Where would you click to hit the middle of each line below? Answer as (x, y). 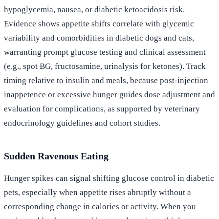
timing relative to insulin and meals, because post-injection (106, 80)
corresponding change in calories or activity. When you (100, 206)
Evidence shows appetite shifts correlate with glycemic (99, 23)
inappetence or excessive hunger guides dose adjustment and (109, 94)
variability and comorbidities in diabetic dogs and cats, (99, 38)
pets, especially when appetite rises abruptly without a (98, 192)
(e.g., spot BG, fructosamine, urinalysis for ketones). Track (105, 66)
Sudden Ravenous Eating (56, 156)
